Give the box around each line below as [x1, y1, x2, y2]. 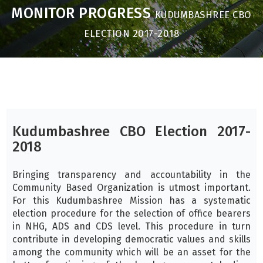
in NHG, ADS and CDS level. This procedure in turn [12, 221, 251, 232]
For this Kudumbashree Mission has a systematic [12, 195, 251, 207]
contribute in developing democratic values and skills [12, 234, 251, 245]
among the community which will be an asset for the [12, 247, 251, 258]
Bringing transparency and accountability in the [12, 169, 251, 181]
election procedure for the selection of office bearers [12, 208, 251, 220]
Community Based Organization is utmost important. [12, 182, 251, 194]
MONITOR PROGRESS [11, 5, 155, 23]
